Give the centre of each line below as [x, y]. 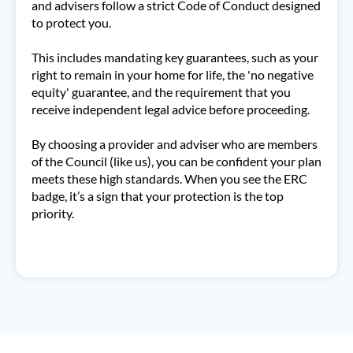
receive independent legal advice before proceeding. [171, 109]
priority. [53, 213]
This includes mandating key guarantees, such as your [175, 57]
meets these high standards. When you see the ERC [169, 178]
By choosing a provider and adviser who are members [175, 144]
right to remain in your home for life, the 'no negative [173, 74]
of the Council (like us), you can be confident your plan [176, 161]
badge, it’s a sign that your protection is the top [158, 196]
